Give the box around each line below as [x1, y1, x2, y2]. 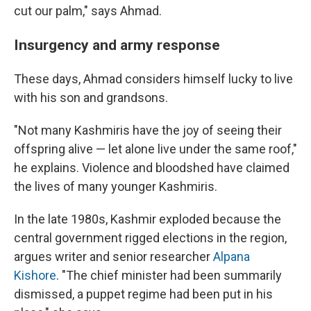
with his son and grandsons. [14, 90, 168, 105]
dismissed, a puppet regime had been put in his [14, 286, 273, 301]
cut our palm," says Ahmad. [14, 3, 162, 18]
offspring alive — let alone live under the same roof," [14, 141, 297, 156]
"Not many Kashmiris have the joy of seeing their [14, 122, 282, 137]
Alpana [213, 249, 250, 264]
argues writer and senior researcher [14, 249, 213, 264]
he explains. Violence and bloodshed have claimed [14, 160, 289, 175]
